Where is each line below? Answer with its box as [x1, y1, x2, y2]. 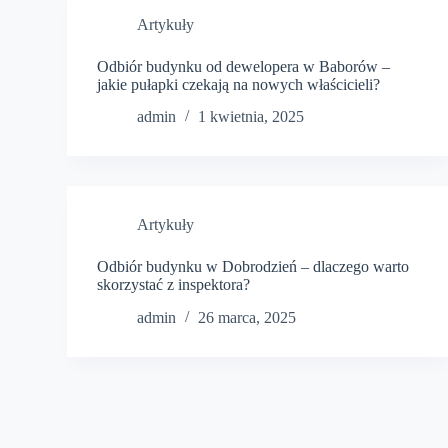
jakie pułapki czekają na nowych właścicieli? [97, 75, 381, 93]
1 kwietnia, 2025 [198, 108, 305, 126]
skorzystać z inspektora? [97, 276, 251, 294]
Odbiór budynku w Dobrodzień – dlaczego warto [97, 258, 410, 276]
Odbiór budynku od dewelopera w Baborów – [97, 57, 391, 75]
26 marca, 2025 [198, 309, 297, 327]
